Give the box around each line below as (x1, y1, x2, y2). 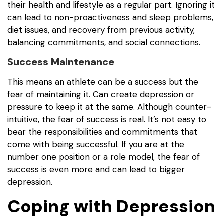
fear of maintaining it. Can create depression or (7, 89, 194, 100)
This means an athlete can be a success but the (7, 76, 198, 88)
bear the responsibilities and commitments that (7, 126, 197, 138)
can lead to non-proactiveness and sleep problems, (7, 12, 213, 23)
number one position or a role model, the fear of (7, 151, 200, 163)
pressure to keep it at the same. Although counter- (7, 101, 211, 113)
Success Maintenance (7, 55, 114, 69)
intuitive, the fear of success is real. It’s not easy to (7, 114, 206, 125)
